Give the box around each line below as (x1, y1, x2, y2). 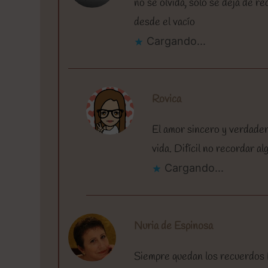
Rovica (152, 92, 182, 106)
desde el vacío (134, 14, 196, 29)
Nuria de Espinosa (134, 218, 214, 233)
